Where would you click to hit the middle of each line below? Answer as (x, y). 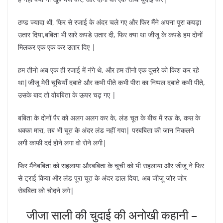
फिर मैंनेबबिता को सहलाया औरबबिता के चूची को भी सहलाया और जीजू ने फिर (111, 165)
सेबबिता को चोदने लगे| (46, 190)
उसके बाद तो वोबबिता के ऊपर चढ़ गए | (67, 95)
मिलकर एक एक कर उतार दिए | (57, 47)
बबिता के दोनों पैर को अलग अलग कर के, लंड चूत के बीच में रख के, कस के (109, 117)
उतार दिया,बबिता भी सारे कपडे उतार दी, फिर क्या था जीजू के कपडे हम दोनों (110, 34)
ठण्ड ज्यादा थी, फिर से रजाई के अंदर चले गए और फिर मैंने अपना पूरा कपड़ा (110, 22)
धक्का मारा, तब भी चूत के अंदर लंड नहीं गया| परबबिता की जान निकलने (106, 130)
